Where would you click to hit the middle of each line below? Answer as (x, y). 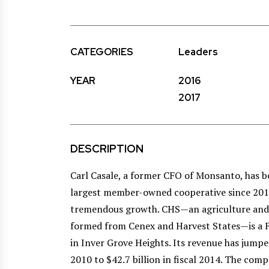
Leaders (198, 52)
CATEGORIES (102, 52)
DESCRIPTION (107, 149)
